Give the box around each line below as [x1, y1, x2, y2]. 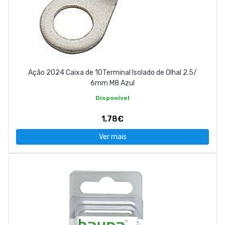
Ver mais [98, 133, 127, 142]
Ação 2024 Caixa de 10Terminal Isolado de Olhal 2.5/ [28, 68, 197, 77]
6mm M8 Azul [90, 79, 135, 88]
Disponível [95, 94, 130, 102]
